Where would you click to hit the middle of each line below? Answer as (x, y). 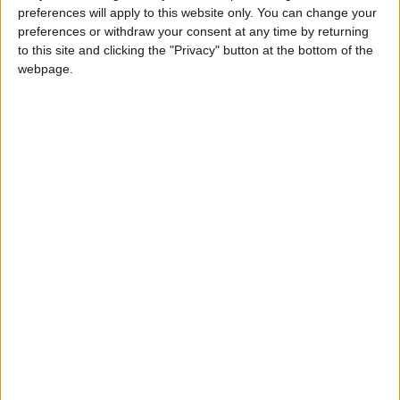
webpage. (46, 69)
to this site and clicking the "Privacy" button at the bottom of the (196, 50)
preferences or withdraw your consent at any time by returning (193, 32)
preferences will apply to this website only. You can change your (197, 13)
